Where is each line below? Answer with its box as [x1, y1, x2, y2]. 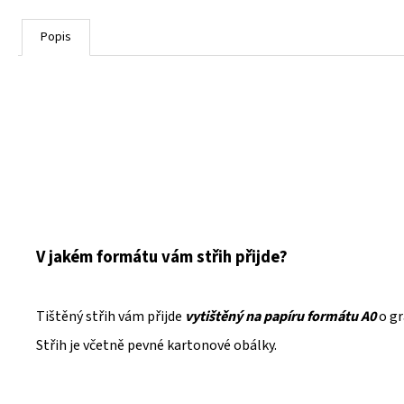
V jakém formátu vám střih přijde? [36, 245, 288, 270]
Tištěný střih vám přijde [36, 307, 185, 327]
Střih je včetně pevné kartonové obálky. [36, 335, 277, 356]
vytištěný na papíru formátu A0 [185, 307, 376, 327]
